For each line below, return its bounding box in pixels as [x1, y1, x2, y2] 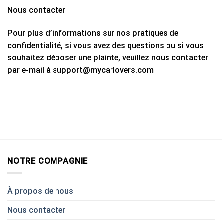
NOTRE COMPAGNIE [7, 156, 88, 166]
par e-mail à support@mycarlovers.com [7, 65, 154, 75]
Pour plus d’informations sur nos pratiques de [7, 28, 178, 38]
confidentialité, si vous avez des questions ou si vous [7, 41, 204, 51]
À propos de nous [7, 186, 73, 196]
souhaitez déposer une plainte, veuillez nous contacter [7, 53, 208, 63]
